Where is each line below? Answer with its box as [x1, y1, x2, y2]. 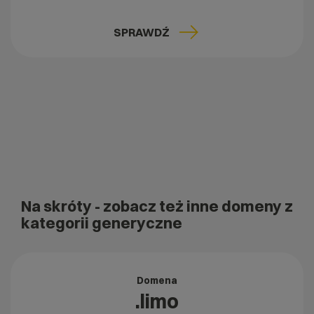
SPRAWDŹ [114, 25, 170, 40]
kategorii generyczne [21, 213, 182, 233]
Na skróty [21, 196, 95, 217]
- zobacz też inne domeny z [95, 196, 293, 217]
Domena [137, 274, 177, 287]
